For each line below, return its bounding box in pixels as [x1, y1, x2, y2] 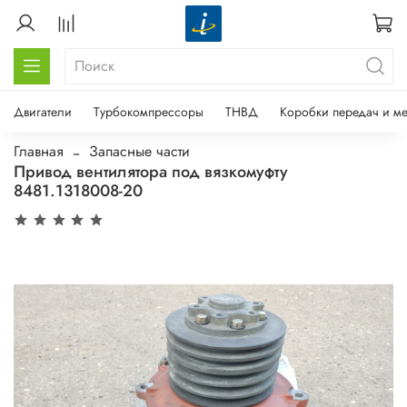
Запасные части [89, 140, 190, 162]
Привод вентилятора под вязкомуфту [14, 159, 288, 184]
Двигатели [14, 102, 72, 121]
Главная [14, 140, 64, 162]
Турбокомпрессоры [94, 102, 203, 121]
